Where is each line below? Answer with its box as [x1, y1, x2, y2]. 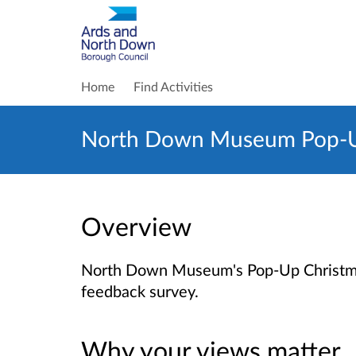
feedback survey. [81, 281, 199, 301]
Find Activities [133, 79, 213, 94]
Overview [81, 211, 192, 242]
